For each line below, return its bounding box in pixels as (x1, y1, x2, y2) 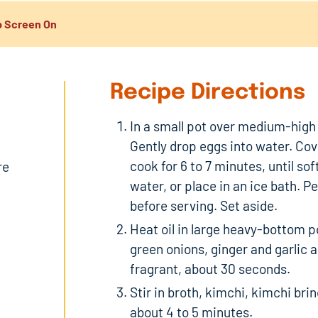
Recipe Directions (109, 82, 305, 104)
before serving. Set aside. (129, 197, 278, 214)
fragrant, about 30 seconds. (129, 261, 290, 278)
